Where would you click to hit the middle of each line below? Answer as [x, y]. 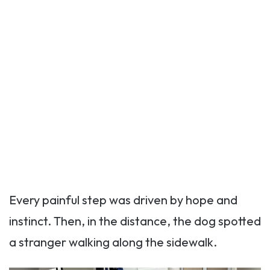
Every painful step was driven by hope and [123, 200]
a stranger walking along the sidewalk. [113, 242]
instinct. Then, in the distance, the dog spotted [135, 221]
